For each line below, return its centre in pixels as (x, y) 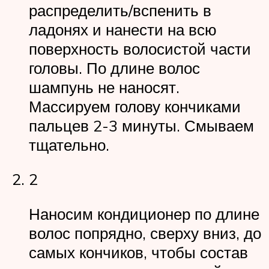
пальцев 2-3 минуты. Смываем (141, 125)
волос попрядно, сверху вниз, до (145, 233)
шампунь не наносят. (104, 87)
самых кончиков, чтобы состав (138, 252)
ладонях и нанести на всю (123, 29)
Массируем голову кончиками (135, 106)
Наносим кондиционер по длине (144, 213)
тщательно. (69, 144)
